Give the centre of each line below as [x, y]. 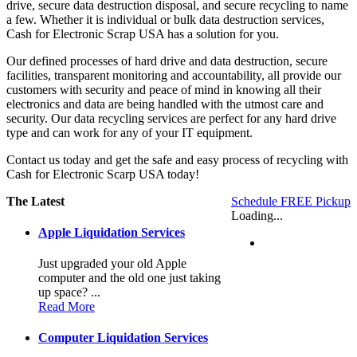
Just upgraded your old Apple [112, 264]
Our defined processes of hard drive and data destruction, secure [167, 61]
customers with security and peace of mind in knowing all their [164, 89]
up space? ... [69, 292]
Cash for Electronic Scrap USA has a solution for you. [143, 33]
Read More [67, 307]
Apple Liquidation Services [112, 232]
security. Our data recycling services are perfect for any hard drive [171, 118]
